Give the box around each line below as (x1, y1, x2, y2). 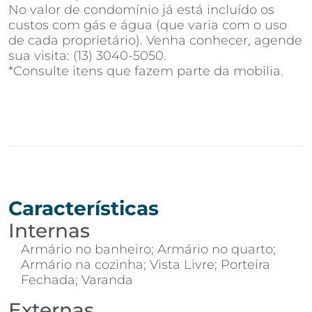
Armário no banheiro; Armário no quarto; (21, 241, 276, 257)
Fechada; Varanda (21, 272, 133, 288)
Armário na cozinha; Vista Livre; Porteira (21, 256, 270, 272)
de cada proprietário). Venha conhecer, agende (8, 33, 302, 48)
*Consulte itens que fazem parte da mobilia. (8, 63, 283, 79)
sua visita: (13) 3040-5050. (8, 48, 166, 63)
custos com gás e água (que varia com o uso (8, 17, 287, 33)
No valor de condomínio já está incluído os (8, 2, 274, 17)
